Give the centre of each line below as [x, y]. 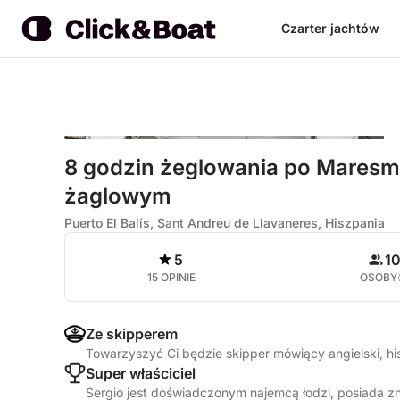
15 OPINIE [172, 277]
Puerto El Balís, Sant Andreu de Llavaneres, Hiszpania [225, 223]
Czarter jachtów [330, 28]
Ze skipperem [132, 334]
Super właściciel [141, 373]
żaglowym [118, 196]
